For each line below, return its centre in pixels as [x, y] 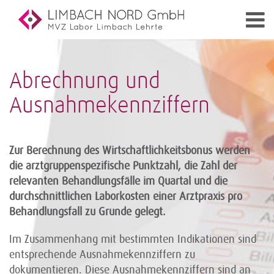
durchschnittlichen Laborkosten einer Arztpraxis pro [126, 196]
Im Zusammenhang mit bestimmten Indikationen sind [133, 239]
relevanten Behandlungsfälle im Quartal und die [118, 181]
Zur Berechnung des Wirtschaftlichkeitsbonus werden [130, 150]
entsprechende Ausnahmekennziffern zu [102, 254]
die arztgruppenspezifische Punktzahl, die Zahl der [123, 166]
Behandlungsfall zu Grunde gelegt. [87, 212]
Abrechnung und [85, 82]
